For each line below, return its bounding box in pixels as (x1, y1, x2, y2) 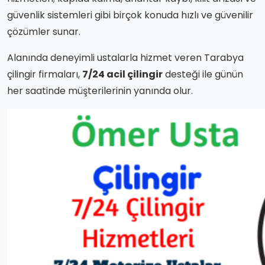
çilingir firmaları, (7, 67, 82, 81)
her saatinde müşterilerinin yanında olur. (7, 83, 193, 98)
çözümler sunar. (7, 24, 80, 38)
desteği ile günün (163, 67, 243, 81)
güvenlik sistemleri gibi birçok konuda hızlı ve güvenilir (7, 8, 253, 22)
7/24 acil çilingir (82, 67, 163, 81)
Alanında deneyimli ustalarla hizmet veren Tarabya (7, 50, 244, 64)
